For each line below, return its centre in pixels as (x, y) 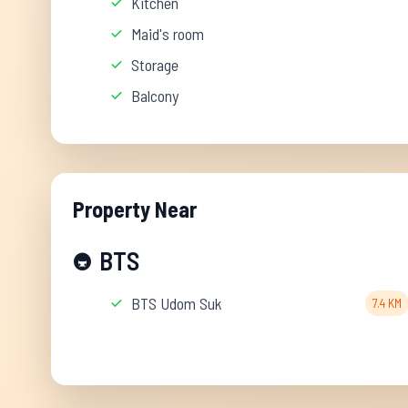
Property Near (135, 209)
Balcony (155, 96)
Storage (155, 65)
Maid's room (168, 34)
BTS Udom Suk (177, 303)
